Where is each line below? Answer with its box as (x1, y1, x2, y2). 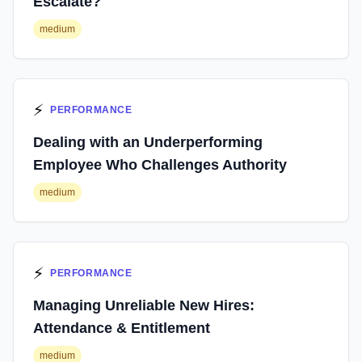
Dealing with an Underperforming (33, 134, 263, 150)
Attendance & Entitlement (33, 320, 210, 336)
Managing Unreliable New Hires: (33, 297, 255, 314)
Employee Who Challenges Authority (33, 157, 287, 173)
